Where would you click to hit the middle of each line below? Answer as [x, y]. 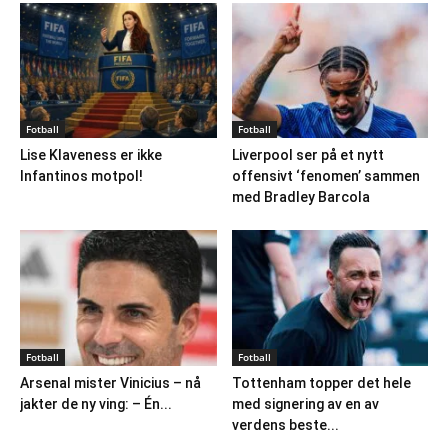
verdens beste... [285, 424]
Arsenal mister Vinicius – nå [110, 382]
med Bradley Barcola [300, 197]
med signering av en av [305, 403]
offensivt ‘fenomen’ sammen [325, 176]
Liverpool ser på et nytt [307, 155]
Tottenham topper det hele [321, 382]
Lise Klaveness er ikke [91, 155]
